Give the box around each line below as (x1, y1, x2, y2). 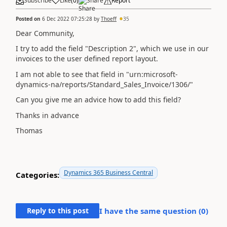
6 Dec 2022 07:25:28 (42, 15, 92, 22)
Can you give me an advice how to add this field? (16, 95, 181, 104)
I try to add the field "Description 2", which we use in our (16, 44, 209, 53)
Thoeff (101, 15, 117, 22)
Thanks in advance (16, 110, 79, 120)
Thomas (16, 126, 43, 135)
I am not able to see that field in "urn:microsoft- (16, 69, 178, 79)
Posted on (16, 15, 42, 22)
